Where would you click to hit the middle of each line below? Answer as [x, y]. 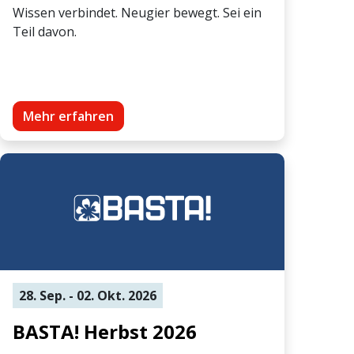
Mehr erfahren [68, 116]
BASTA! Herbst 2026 [105, 331]
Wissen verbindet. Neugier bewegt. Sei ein [137, 12]
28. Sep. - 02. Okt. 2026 [88, 295]
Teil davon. [45, 31]
